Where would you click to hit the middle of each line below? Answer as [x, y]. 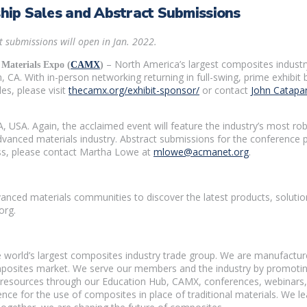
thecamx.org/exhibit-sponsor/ [134, 90]
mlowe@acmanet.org [201, 151]
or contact [225, 90]
